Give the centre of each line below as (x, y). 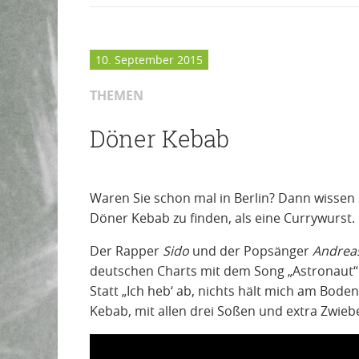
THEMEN (117, 95)
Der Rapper (126, 250)
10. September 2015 (149, 60)
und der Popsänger (251, 250)
